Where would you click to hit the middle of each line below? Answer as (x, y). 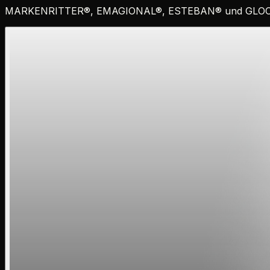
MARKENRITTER (44, 11)
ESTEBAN (192, 11)
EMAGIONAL (126, 11)
